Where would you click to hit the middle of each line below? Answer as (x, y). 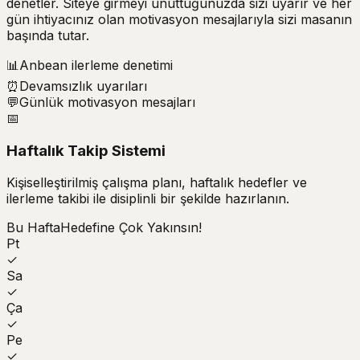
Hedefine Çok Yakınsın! (131, 228)
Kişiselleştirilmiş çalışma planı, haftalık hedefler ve (157, 183)
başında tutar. (48, 35)
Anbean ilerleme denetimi (96, 65)
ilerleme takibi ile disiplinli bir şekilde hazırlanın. (148, 199)
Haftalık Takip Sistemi (86, 150)
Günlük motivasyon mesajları (107, 102)
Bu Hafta (33, 228)
